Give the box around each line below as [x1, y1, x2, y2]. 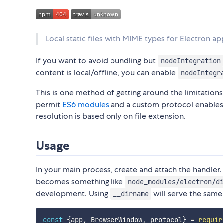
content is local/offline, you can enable [36, 67, 178, 78]
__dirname [112, 189, 149, 199]
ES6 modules [62, 99, 109, 110]
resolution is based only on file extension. [36, 111, 186, 122]
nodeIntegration [160, 56, 221, 66]
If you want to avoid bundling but [36, 55, 158, 66]
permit [36, 99, 62, 110]
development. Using [36, 188, 110, 199]
